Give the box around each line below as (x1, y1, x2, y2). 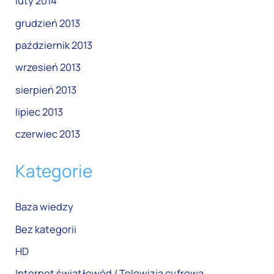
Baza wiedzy (15, 200, 74, 214)
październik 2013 (15, 39, 93, 53)
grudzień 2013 (15, 16, 81, 30)
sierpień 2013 (15, 83, 77, 97)
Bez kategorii (15, 222, 77, 236)
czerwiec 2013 (15, 127, 81, 141)
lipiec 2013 (15, 105, 64, 119)
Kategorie (15, 158, 93, 182)
